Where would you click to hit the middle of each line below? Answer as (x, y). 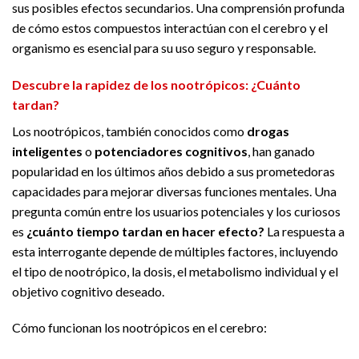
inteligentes (47, 151)
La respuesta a (305, 231)
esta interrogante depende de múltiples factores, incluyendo (175, 251)
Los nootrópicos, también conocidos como (129, 131)
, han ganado (281, 151)
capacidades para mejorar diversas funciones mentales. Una (174, 191)
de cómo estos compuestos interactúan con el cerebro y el (170, 27)
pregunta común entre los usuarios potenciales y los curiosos (176, 211)
